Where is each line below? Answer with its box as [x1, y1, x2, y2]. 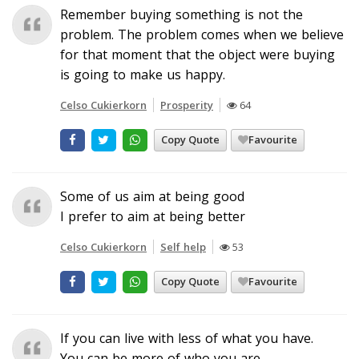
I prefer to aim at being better [60, 207, 245, 225]
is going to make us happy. [60, 65, 225, 83]
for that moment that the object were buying [60, 45, 335, 63]
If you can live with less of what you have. [60, 329, 313, 347]
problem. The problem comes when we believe [60, 25, 344, 43]
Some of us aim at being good [60, 187, 244, 205]
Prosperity [160, 97, 213, 112]
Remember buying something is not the [60, 5, 303, 23]
